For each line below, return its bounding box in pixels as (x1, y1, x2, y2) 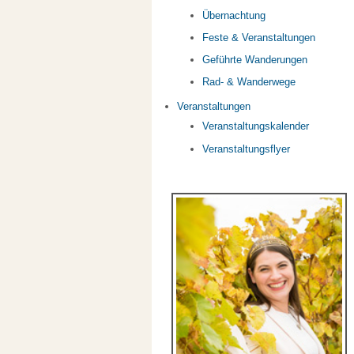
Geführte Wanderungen (202, 54, 307, 66)
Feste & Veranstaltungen (202, 32, 315, 44)
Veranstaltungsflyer (202, 142, 290, 155)
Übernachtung (202, 9, 265, 21)
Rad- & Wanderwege (202, 76, 296, 88)
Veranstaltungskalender (202, 120, 309, 133)
